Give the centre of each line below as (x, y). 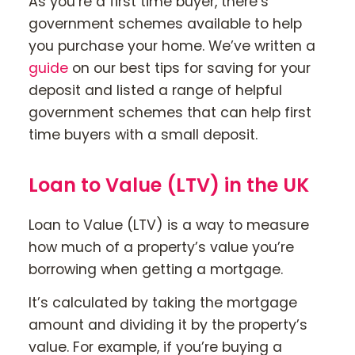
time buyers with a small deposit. (143, 134)
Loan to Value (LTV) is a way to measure (169, 225)
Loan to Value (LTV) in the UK (169, 185)
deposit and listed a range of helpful (155, 90)
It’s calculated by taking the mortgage (163, 303)
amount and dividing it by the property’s (168, 325)
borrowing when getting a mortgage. (156, 269)
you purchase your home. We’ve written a (172, 46)
